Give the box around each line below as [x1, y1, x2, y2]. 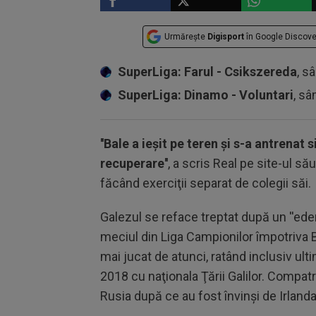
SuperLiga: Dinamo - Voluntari [118, 87, 293, 102]
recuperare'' [100, 156, 168, 171]
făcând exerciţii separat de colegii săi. [100, 176, 311, 190]
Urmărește [164, 32, 207, 42]
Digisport [207, 32, 244, 42]
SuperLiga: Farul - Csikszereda [118, 64, 297, 79]
